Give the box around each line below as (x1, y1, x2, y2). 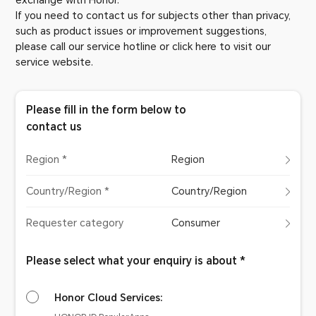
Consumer (171, 217, 220, 229)
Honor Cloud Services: (54, 292, 164, 303)
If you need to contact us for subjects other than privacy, (16, 10, 291, 21)
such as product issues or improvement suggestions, (16, 25, 267, 37)
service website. (16, 56, 94, 68)
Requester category (26, 217, 124, 229)
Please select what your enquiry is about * (26, 255, 246, 267)
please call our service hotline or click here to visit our (16, 41, 272, 52)
